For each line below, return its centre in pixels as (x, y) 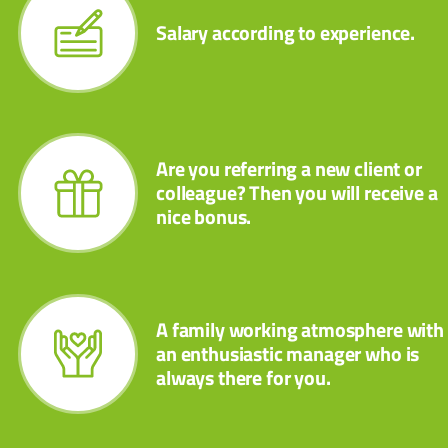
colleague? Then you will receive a (297, 192)
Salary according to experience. (286, 32)
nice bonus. (204, 216)
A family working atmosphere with (300, 329)
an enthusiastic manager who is (288, 353)
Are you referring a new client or (289, 168)
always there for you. (243, 377)
